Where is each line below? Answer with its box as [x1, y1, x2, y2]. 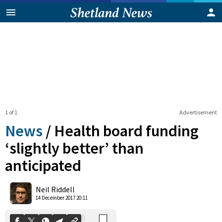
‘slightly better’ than [5, 138, 144, 158]
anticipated [5, 155, 81, 175]
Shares [67, 184, 81, 190]
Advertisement [179, 108, 217, 116]
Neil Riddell [36, 184, 75, 195]
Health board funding [54, 120, 199, 141]
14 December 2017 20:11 [36, 194, 88, 202]
